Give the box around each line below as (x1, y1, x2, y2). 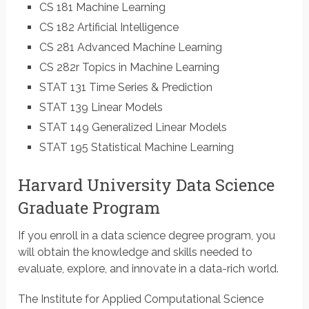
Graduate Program (18, 196, 161, 219)
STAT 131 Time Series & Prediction (39, 81, 212, 94)
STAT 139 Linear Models (39, 101, 163, 114)
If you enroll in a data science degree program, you (18, 228, 276, 242)
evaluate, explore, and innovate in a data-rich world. (18, 261, 279, 275)
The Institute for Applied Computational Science (18, 292, 264, 306)
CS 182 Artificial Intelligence (39, 21, 179, 34)
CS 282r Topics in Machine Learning (39, 61, 219, 74)
